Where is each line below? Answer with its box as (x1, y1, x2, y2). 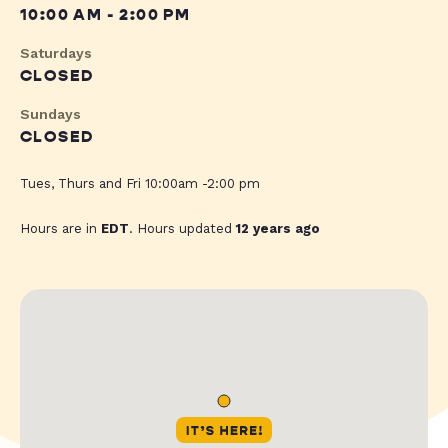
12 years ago (236, 221, 320, 237)
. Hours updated (129, 221, 236, 237)
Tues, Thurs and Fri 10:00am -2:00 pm (20, 176, 260, 192)
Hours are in (20, 221, 101, 237)
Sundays (20, 106, 81, 123)
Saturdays (20, 45, 92, 62)
